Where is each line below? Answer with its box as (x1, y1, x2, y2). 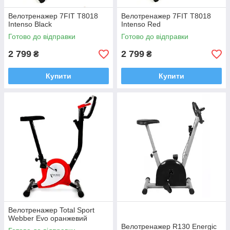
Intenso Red (121, 20, 161, 28)
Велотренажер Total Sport (8, 206, 94, 214)
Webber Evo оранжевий (8, 214, 87, 222)
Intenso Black (8, 20, 52, 28)
